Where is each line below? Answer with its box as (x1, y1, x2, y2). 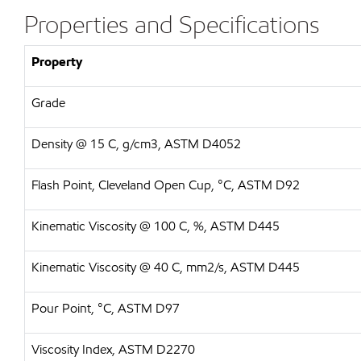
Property (31, 53, 82, 70)
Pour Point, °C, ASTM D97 (31, 300, 180, 317)
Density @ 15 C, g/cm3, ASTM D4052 (31, 135, 241, 152)
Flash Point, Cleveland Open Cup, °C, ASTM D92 (31, 176, 300, 193)
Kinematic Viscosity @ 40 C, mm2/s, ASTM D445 (31, 259, 300, 276)
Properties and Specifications (24, 9, 320, 39)
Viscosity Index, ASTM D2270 (31, 341, 195, 358)
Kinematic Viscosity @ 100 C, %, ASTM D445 (31, 218, 280, 234)
